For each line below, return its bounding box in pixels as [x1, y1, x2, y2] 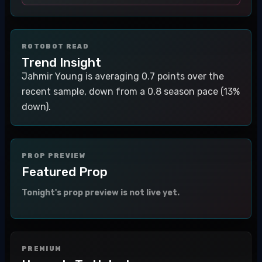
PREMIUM [22, 245, 62, 253]
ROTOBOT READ [22, 43, 89, 50]
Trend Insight [22, 55, 101, 70]
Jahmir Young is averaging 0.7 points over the [22, 71, 224, 82]
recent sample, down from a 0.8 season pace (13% [22, 86, 240, 97]
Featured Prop [22, 164, 108, 179]
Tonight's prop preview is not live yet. [22, 188, 180, 198]
